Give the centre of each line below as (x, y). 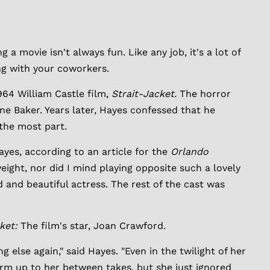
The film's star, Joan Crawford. (93, 226)
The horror (204, 94)
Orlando (190, 152)
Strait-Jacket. (144, 94)
